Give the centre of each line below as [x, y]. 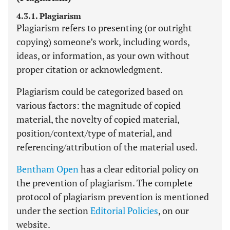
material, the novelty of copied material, [98, 119]
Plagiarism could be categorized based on [100, 91]
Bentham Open [47, 169]
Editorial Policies [124, 210]
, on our [174, 210]
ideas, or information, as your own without [103, 55]
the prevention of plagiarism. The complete [104, 183]
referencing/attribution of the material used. [107, 147]
